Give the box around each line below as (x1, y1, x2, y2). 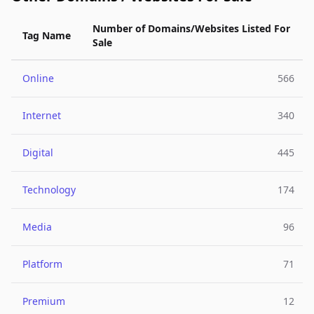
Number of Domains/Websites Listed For (93, 22, 290, 35)
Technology (22, 183, 76, 196)
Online (22, 71, 54, 85)
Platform (22, 257, 62, 271)
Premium (22, 294, 65, 308)
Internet (22, 109, 61, 122)
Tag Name (22, 29, 71, 42)
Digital (22, 146, 53, 159)
